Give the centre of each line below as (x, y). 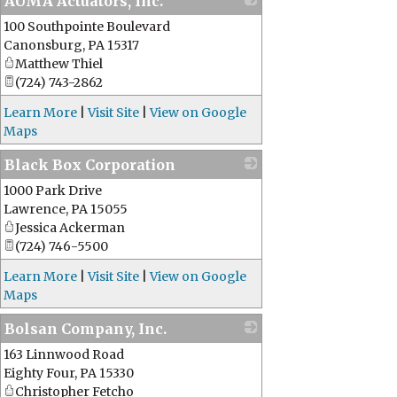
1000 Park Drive (53, 191)
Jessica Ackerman (70, 228)
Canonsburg (43, 45)
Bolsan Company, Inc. (86, 329)
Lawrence (35, 209)
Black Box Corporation (90, 165)
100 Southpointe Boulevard (87, 27)
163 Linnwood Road (64, 354)
